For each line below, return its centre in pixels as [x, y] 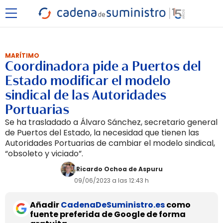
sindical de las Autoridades [86, 95]
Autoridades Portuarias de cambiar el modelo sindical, [110, 143]
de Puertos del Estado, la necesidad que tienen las [102, 133]
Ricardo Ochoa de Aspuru [119, 169]
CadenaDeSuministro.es [113, 205]
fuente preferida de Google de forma [108, 214]
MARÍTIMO [22, 56]
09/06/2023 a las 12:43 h [111, 180]
